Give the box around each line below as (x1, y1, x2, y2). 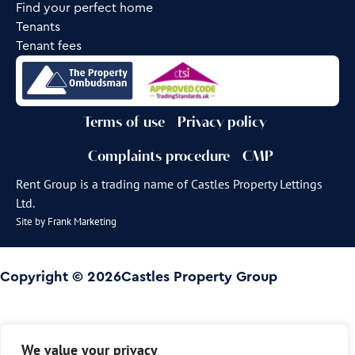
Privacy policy (177, 116, 266, 131)
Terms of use (82, 116, 165, 131)
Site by (16, 215, 48, 229)
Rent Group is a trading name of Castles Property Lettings (16, 176, 323, 193)
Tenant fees (16, 39, 82, 52)
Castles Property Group (121, 269, 277, 284)
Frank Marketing (48, 215, 116, 229)
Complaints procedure (88, 150, 230, 165)
